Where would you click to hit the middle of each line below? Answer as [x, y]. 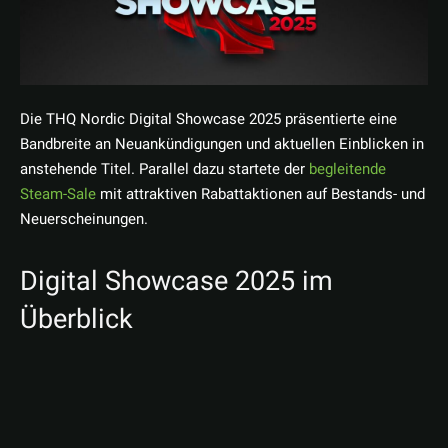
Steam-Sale [58, 194]
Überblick [76, 319]
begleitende [347, 169]
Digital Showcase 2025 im [176, 281]
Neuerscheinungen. [84, 219]
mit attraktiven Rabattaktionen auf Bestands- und [260, 194]
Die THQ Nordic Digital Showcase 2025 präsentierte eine [208, 119]
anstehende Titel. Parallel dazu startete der [164, 169]
